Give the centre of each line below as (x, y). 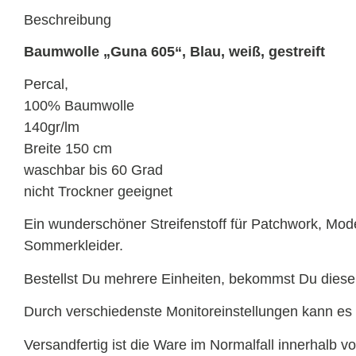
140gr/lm (52, 127)
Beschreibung (68, 19)
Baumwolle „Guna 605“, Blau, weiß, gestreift (174, 51)
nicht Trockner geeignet (98, 191)
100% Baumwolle (79, 105)
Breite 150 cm (68, 148)
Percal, (46, 84)
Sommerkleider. (74, 246)
